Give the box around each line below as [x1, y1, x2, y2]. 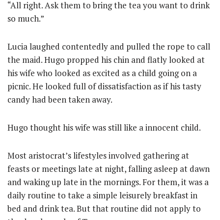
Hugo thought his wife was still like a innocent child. [7, 121, 201, 133]
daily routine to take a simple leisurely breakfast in [7, 189, 197, 201]
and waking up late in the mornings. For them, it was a [7, 176, 209, 188]
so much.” [7, 12, 44, 24]
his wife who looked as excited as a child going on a [7, 67, 197, 79]
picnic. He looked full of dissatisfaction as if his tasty [7, 80, 201, 92]
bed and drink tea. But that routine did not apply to [7, 202, 201, 214]
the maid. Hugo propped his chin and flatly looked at [7, 54, 205, 65]
